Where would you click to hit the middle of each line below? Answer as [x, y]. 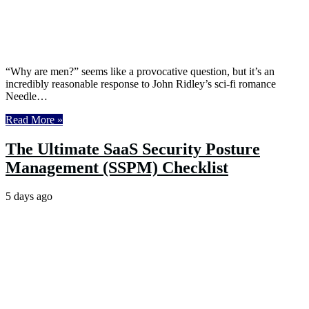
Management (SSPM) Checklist [117, 167]
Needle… [27, 96]
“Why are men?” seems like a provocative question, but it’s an [140, 71]
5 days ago [29, 197]
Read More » [34, 119]
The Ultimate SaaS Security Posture [133, 149]
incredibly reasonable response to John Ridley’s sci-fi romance [141, 83]
